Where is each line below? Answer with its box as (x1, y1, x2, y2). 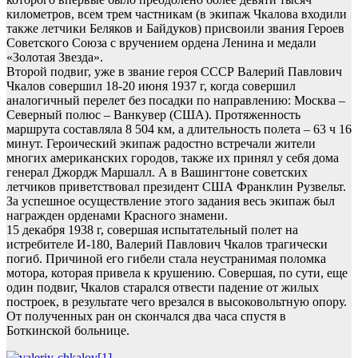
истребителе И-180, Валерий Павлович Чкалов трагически (6, 237, 328, 252)
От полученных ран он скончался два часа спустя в (6, 309, 286, 324)
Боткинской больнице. (6, 324, 129, 338)
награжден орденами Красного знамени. (6, 209, 228, 223)
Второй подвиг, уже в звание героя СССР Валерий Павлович (6, 65, 342, 79)
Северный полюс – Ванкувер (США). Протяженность (6, 108, 300, 122)
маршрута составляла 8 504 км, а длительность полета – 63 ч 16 (6, 122, 352, 137)
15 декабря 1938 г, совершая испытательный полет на (6, 223, 298, 237)
